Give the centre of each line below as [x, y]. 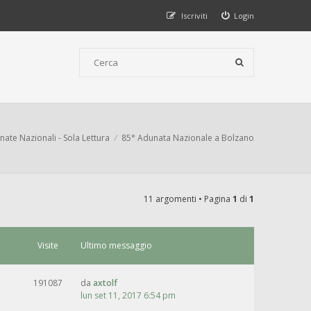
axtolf [105, 283]
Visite [48, 245]
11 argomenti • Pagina [188, 199]
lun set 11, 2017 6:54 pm [128, 295]
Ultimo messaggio [116, 245]
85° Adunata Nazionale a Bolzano [188, 138]
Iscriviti [194, 16]
